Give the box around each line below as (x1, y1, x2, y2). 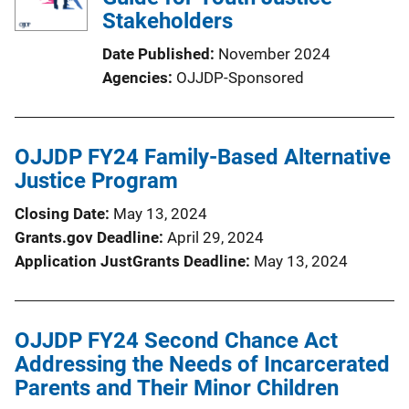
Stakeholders (102, 7, 233, 34)
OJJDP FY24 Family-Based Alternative (15, 143, 391, 170)
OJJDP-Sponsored (176, 68, 304, 87)
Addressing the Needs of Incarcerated (15, 351, 390, 377)
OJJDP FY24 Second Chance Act (15, 327, 338, 353)
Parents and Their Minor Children (15, 374, 339, 401)
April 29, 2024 (167, 227, 264, 246)
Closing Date (15, 204, 105, 223)
